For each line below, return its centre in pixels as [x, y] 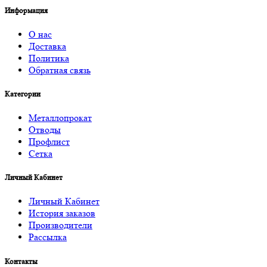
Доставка [47, 46]
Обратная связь [60, 70]
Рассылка [48, 237]
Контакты [21, 261]
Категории [23, 94]
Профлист [49, 142]
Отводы [45, 130]
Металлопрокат [60, 118]
